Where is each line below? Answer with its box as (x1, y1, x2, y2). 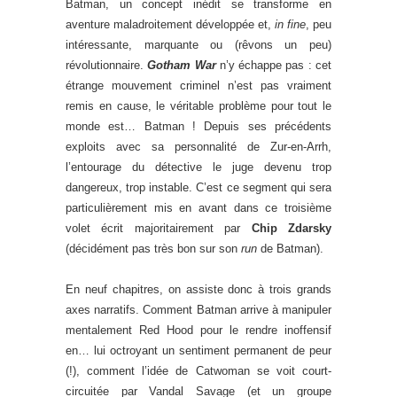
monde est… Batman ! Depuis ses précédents (66, 119, 331, 133)
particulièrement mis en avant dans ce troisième (66, 200, 331, 214)
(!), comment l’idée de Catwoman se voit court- (66, 363, 331, 378)
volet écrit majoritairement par (66, 221, 252, 235)
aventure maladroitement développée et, (66, 17, 275, 31)
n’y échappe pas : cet (215, 58, 332, 72)
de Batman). (257, 241, 323, 255)
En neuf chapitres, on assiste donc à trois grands (66, 282, 331, 296)
